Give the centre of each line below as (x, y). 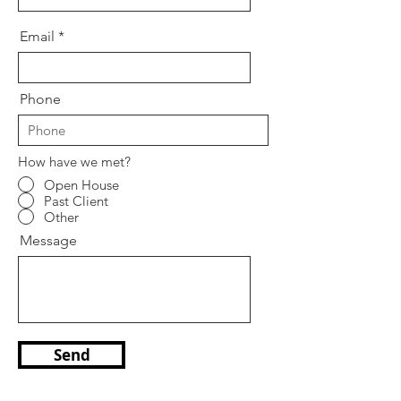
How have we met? (74, 162)
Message (48, 240)
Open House (81, 184)
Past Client (76, 200)
